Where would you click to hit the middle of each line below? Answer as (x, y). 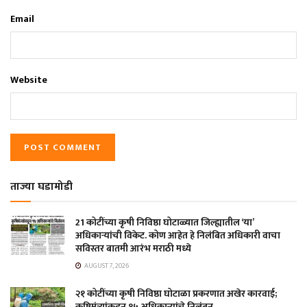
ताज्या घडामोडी (41, 186)
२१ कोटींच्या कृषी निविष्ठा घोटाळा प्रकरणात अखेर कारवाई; (176, 293)
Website (29, 79)
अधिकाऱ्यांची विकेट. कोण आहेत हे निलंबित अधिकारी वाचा (178, 235)
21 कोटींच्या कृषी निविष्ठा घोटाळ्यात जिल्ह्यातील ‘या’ (164, 222)
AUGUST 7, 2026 (106, 266)
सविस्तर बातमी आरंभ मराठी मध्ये (133, 248)
